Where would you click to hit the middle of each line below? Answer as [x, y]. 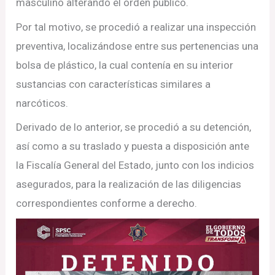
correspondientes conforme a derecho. [107, 203]
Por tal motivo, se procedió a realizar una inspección [136, 27]
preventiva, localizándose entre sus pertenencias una [137, 46]
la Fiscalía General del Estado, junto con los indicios [135, 165]
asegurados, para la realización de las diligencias [129, 184]
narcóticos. [42, 103]
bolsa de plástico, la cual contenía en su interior [125, 65]
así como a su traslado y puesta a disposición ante [133, 146]
